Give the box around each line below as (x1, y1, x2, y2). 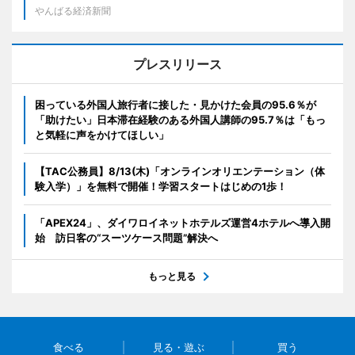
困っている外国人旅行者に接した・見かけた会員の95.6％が (35, 98, 316, 111)
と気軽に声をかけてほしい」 (35, 128, 169, 141)
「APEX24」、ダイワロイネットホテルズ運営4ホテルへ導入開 (35, 216, 330, 229)
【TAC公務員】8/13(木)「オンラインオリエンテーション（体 (35, 165, 325, 177)
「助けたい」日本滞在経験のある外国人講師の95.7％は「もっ (35, 113, 326, 126)
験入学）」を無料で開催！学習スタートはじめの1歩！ (35, 180, 287, 193)
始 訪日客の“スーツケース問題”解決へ (35, 231, 218, 244)
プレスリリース (133, 56, 222, 72)
